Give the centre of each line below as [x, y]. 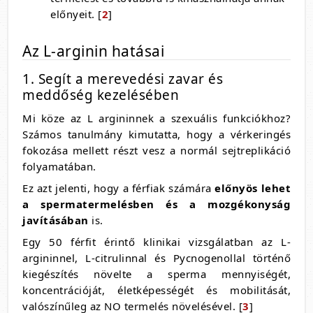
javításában [56, 220]
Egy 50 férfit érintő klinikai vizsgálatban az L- [156, 242]
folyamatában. [59, 166]
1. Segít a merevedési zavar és [123, 79]
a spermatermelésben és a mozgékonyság [156, 204]
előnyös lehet [253, 188]
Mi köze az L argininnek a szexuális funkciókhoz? [156, 118]
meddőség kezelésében [101, 95]
